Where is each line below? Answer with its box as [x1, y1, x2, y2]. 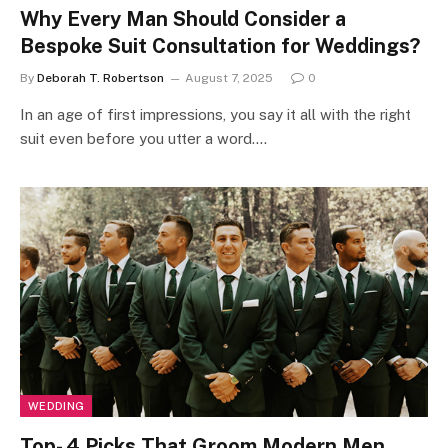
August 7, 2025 [185, 71, 273, 85]
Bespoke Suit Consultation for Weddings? [20, 34, 420, 58]
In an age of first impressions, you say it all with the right [20, 106, 411, 123]
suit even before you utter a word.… [20, 130, 267, 147]
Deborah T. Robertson [37, 71, 164, 85]
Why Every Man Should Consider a [20, 7, 346, 31]
